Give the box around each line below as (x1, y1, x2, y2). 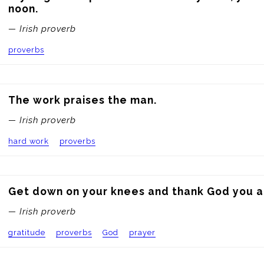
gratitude (8, 228, 46, 237)
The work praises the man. (8, 93, 157, 106)
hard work (8, 137, 49, 146)
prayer (128, 228, 156, 237)
